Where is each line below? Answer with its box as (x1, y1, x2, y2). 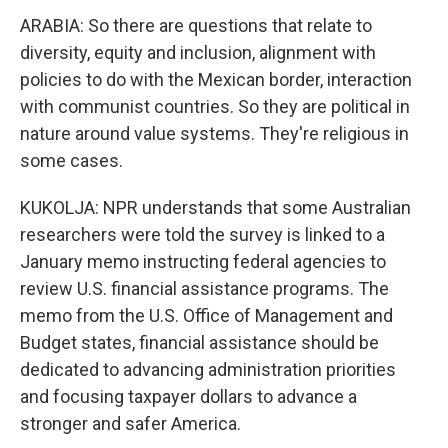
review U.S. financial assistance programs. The (20, 278, 389, 299)
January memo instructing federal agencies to (20, 251, 386, 272)
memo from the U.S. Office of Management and (20, 305, 393, 326)
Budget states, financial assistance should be (20, 332, 379, 353)
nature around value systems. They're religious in (20, 123, 409, 144)
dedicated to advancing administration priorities (20, 359, 396, 380)
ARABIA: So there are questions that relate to (20, 15, 372, 36)
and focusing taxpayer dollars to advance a (20, 386, 357, 407)
